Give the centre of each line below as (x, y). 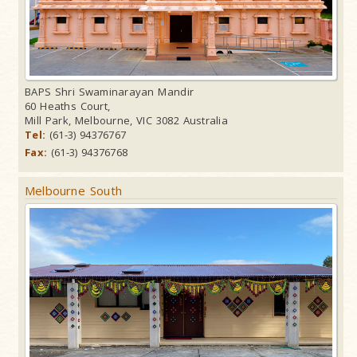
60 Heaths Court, (68, 106)
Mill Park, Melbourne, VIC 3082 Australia (126, 121)
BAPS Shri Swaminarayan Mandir (110, 92)
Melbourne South (73, 191)
